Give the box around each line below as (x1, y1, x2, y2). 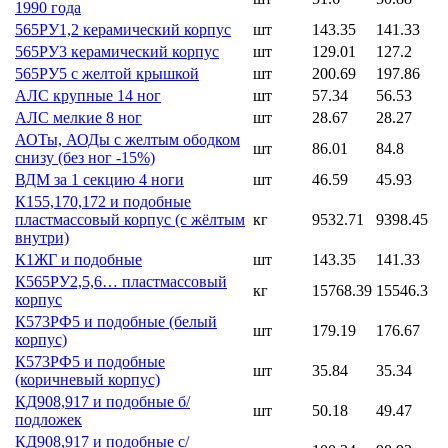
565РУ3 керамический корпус (15, 42, 219, 60)
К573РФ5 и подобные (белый (15, 312, 217, 330)
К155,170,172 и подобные (15, 192, 191, 210)
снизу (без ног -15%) (15, 148, 155, 166)
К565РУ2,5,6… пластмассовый (15, 272, 227, 290)
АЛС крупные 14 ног (15, 86, 161, 104)
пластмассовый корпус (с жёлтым (15, 210, 245, 228)
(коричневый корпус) (15, 370, 160, 388)
